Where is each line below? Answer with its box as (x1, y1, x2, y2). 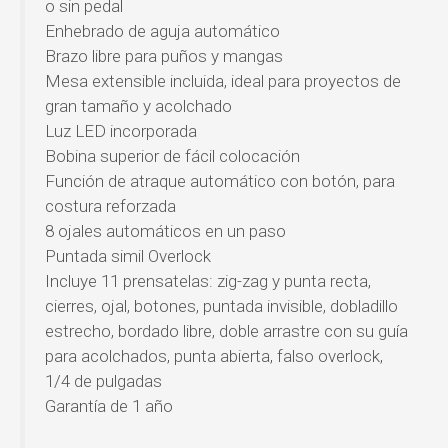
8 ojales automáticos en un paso (45, 220, 286, 241)
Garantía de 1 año (45, 395, 173, 416)
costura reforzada (45, 195, 176, 216)
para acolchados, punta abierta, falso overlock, (45, 345, 383, 366)
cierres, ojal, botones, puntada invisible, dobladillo (45, 295, 398, 316)
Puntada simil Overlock (45, 245, 211, 266)
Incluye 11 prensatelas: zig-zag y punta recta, (45, 270, 371, 291)
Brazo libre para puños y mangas (45, 45, 283, 66)
